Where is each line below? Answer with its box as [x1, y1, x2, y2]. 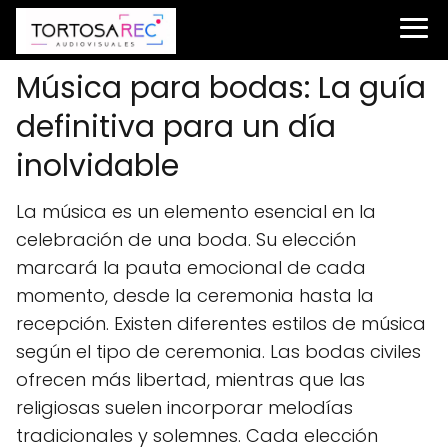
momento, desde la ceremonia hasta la [16, 283, 374, 308]
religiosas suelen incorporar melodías [16, 395, 353, 420]
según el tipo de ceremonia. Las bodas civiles [16, 339, 421, 364]
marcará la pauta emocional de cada [16, 255, 366, 280]
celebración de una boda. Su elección [16, 227, 356, 252]
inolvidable [16, 145, 179, 187]
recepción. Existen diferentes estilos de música [16, 311, 426, 336]
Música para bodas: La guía [16, 67, 426, 109]
